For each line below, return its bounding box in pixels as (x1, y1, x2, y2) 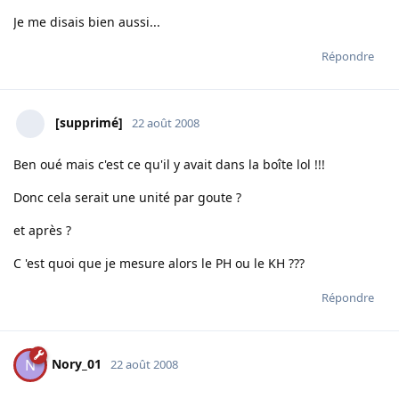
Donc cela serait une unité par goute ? (13, 189, 241, 207)
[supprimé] (55, 114, 123, 132)
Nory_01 (52, 355, 102, 373)
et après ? (13, 222, 71, 240)
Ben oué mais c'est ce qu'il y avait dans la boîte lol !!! (13, 156, 325, 174)
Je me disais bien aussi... (13, 13, 160, 31)
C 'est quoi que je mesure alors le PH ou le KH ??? (13, 255, 305, 273)
